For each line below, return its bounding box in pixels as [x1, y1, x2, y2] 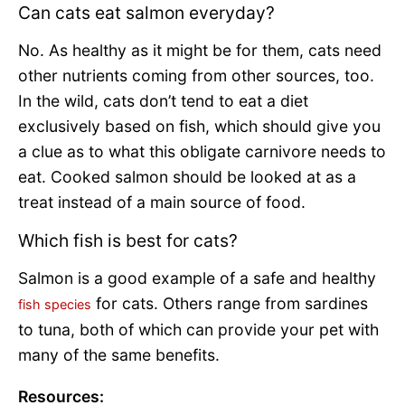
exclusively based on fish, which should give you [18, 116, 381, 136]
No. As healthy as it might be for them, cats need [18, 40, 381, 60]
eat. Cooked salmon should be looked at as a [18, 166, 356, 186]
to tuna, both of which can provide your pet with [18, 320, 379, 340]
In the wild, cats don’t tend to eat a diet [18, 90, 308, 110]
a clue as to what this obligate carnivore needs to [18, 141, 386, 161]
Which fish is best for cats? [18, 230, 238, 252]
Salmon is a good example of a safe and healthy [18, 268, 376, 288]
